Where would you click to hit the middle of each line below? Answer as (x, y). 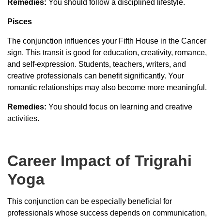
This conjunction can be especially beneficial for (90, 201)
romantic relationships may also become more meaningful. (107, 87)
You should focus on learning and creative (120, 107)
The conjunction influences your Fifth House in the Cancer (107, 41)
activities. (23, 118)
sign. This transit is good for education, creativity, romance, (107, 52)
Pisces (20, 21)
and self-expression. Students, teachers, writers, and (97, 64)
